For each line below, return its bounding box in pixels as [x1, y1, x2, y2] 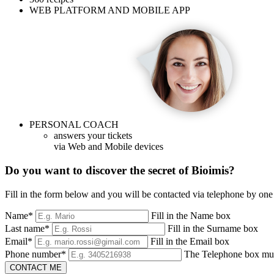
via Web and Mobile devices [54, 141, 163, 152]
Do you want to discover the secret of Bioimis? [5, 163, 235, 177]
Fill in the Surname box [168, 223, 258, 234]
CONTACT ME [10, 262, 62, 272]
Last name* [5, 223, 50, 234]
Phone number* [5, 248, 66, 259]
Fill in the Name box [151, 210, 231, 221]
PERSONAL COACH [29, 119, 121, 130]
